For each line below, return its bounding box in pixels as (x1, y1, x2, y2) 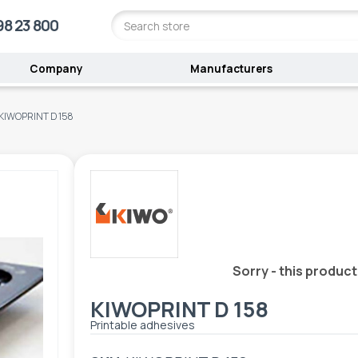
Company (30, 62, 84, 77)
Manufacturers (190, 62, 273, 77)
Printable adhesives (90, 316, 196, 332)
